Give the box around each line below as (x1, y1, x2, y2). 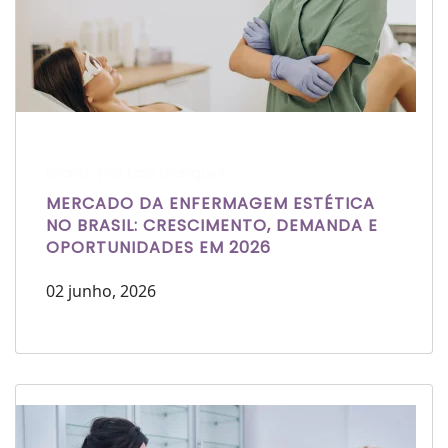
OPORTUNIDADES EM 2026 (46, 236, 271, 260)
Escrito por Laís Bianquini (46, 162, 225, 184)
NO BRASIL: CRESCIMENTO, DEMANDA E (46, 214, 378, 238)
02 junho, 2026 (46, 280, 156, 303)
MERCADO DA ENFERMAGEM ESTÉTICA (46, 192, 375, 216)
